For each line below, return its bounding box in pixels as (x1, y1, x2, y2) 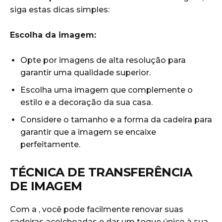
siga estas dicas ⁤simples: (10, 5, 110, 15)
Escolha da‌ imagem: (10, 30, 96, 40)
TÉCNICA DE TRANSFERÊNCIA (10, 165, 192, 180)
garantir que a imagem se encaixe (20, 127, 156, 137)
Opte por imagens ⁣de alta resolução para (20, 55, 186, 65)
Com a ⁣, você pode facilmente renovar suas (10, 205, 183, 215)
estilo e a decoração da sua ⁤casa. (20, 98, 153, 108)
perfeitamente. (20, 140, 80, 150)
